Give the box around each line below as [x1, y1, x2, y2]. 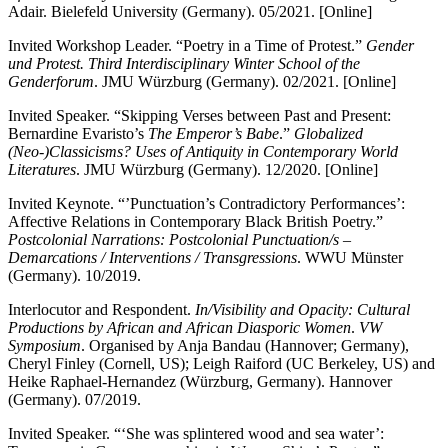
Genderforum [8, 72, 94, 90]
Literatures [8, 160, 76, 178]
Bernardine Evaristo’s [8, 124, 148, 142]
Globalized [294, 124, 363, 142]
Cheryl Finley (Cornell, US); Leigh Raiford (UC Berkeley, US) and [8, 354, 435, 372]
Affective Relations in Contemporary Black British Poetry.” [8, 212, 383, 230]
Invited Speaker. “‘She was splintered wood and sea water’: [8, 424, 384, 442]
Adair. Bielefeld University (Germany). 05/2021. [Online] [8, 2, 372, 20]
